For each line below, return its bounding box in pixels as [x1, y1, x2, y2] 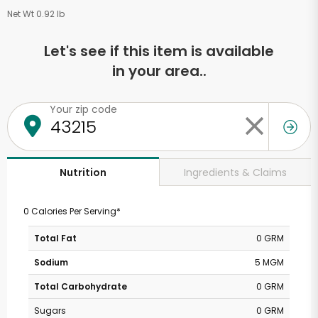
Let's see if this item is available [44, 41, 274, 61]
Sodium [34, 256, 68, 268]
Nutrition [60, 165, 106, 180]
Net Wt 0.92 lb [7, 8, 65, 20]
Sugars [34, 305, 66, 317]
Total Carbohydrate [34, 280, 127, 292]
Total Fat [34, 232, 77, 244]
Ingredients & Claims [184, 165, 287, 180]
